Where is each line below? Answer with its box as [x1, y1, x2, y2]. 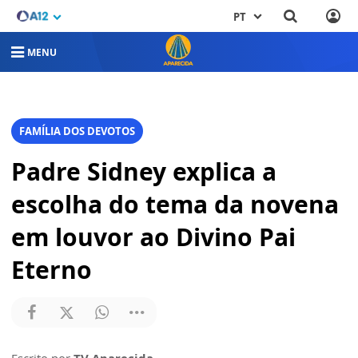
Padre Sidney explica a [11, 155, 276, 189]
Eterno [11, 253, 92, 287]
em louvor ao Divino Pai [11, 221, 296, 254]
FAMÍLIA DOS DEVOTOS [19, 124, 135, 139]
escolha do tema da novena [11, 188, 339, 221]
